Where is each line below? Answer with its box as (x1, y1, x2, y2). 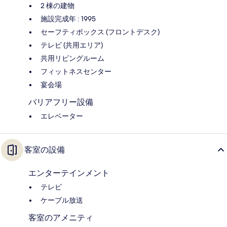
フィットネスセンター (41, 67, 111, 77)
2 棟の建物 (41, 1, 74, 11)
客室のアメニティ (28, 213, 93, 223)
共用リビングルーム (41, 54, 104, 63)
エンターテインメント (28, 168, 109, 178)
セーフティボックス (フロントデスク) (41, 27, 160, 37)
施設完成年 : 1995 (41, 14, 96, 24)
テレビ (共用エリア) (41, 41, 103, 50)
